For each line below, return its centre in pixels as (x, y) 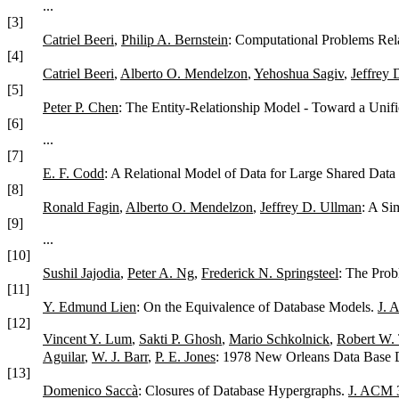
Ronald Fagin (81, 207)
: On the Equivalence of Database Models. (257, 306)
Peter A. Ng (161, 273)
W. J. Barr (120, 356)
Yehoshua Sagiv (299, 73)
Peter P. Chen (81, 107)
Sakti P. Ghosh (180, 338)
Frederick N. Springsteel (270, 273)
